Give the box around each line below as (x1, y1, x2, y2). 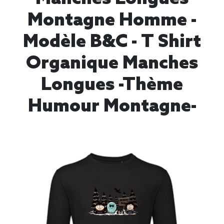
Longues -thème (41, 74, 183, 96)
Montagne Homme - (27, 9, 196, 31)
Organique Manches (26, 52, 198, 74)
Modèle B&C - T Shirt (23, 31, 201, 53)
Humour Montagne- (27, 95, 196, 117)
